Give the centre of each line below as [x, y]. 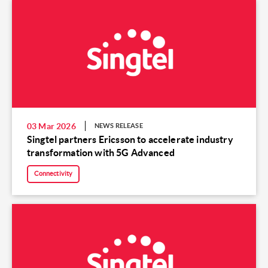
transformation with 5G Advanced [135, 152]
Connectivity [53, 174]
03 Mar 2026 [51, 126]
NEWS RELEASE [118, 126]
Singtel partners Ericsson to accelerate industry [130, 139]
